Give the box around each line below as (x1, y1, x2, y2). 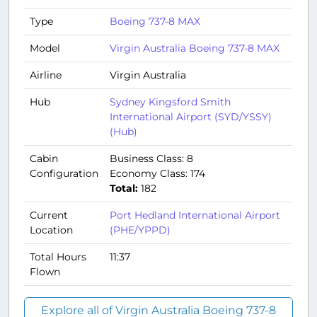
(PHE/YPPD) (110, 224, 171, 237)
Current (30, 209, 68, 222)
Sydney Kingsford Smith (110, 96, 231, 109)
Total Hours (30, 250, 86, 264)
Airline (30, 69, 62, 82)
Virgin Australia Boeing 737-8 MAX (110, 42, 279, 55)
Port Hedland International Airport (110, 209, 280, 222)
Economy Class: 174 (110, 167, 205, 180)
